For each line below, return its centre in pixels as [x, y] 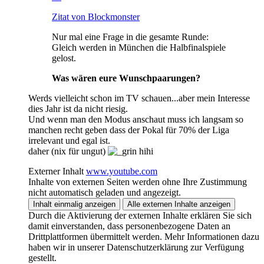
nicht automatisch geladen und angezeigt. [105, 192]
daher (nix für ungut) [68, 151]
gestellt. [42, 258]
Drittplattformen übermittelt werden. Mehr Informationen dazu [144, 236]
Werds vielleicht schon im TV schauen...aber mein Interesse [139, 98]
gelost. [64, 58]
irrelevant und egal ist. [69, 140]
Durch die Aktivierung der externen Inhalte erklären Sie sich [140, 215]
